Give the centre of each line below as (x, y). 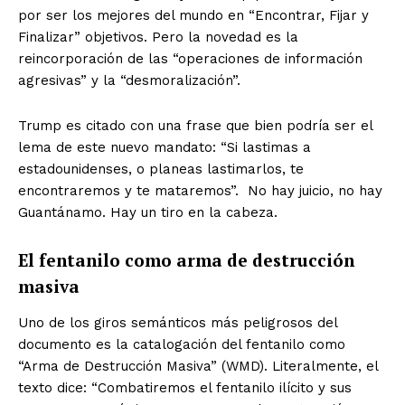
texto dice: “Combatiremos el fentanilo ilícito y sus (185, 388)
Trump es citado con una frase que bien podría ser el (195, 126)
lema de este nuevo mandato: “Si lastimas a (165, 148)
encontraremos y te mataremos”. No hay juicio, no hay (200, 191)
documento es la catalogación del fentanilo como (182, 345)
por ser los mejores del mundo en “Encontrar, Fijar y (193, 16)
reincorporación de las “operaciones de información (190, 59)
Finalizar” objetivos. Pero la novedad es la (158, 38)
